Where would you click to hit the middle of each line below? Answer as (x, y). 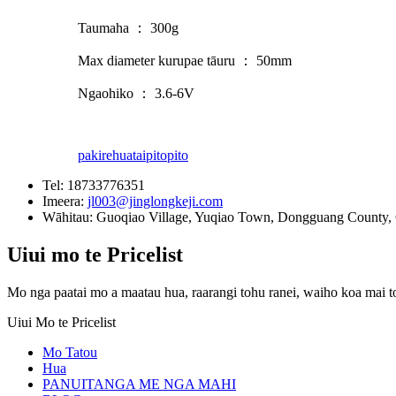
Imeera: (65, 201)
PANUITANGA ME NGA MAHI (139, 384)
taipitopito (160, 155)
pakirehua (105, 155)
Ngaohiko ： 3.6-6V (136, 93)
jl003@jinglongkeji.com (155, 201)
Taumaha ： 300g (128, 27)
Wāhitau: (69, 217)
